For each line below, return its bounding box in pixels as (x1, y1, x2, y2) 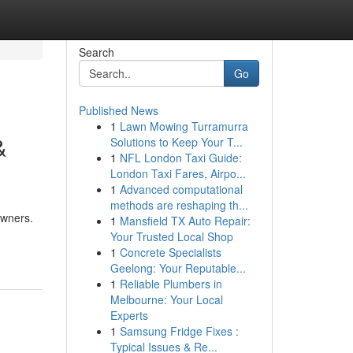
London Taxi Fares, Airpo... (110, 165, 246, 181)
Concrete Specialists (119, 244, 221, 260)
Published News (78, 102, 158, 118)
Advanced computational (119, 181, 243, 197)
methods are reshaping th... (110, 197, 248, 213)
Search (78, 44, 114, 60)
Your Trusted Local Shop (110, 229, 233, 244)
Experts (110, 307, 148, 323)
